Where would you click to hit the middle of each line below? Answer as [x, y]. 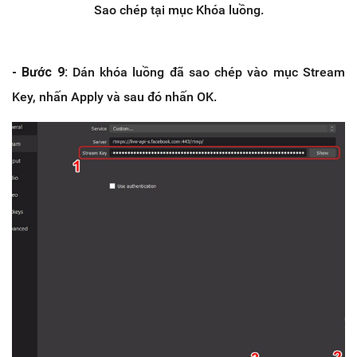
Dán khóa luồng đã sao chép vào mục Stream [206, 72]
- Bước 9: [40, 72]
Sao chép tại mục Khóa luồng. [178, 10]
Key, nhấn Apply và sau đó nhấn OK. [114, 96]
